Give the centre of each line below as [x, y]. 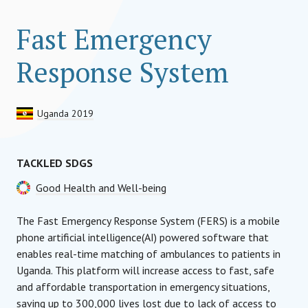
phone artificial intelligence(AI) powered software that [143, 237]
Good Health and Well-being [101, 188]
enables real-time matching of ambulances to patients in [148, 254]
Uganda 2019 [65, 113]
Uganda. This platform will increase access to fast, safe [145, 270]
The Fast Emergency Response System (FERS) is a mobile [148, 221]
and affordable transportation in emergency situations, [143, 287]
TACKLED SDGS [55, 163]
